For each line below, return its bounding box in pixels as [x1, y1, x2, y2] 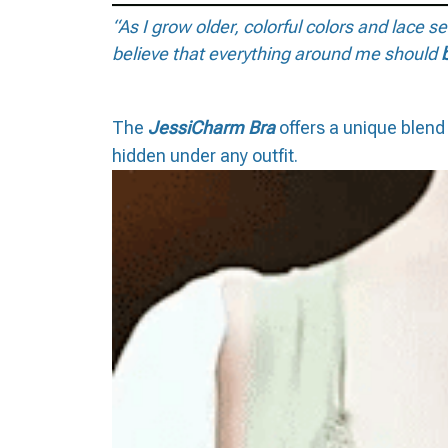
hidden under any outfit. [112, 144, 298, 166]
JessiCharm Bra [144, 116, 275, 138]
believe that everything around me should [112, 43, 437, 65]
